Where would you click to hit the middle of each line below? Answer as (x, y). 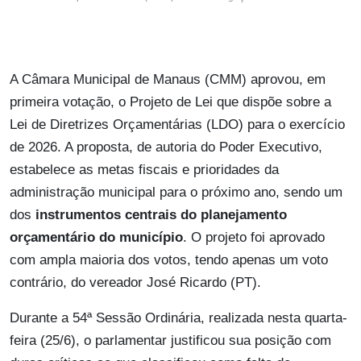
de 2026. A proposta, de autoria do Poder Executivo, (166, 147)
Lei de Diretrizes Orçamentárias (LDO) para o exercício (177, 125)
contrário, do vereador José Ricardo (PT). (135, 283)
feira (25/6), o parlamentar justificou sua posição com (170, 341)
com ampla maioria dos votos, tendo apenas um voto (169, 260)
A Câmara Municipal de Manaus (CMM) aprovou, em (168, 80)
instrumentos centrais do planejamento (161, 215)
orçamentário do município (96, 238)
